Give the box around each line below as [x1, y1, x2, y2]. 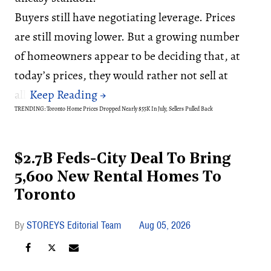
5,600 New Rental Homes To [15, 169, 221, 185]
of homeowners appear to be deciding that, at [15, 47, 240, 64]
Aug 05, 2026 [139, 218, 191, 231]
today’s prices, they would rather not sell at [15, 67, 228, 83]
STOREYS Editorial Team [27, 218, 121, 231]
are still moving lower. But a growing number [15, 28, 240, 45]
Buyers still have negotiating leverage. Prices [15, 8, 235, 25]
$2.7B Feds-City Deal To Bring [15, 151, 231, 167]
